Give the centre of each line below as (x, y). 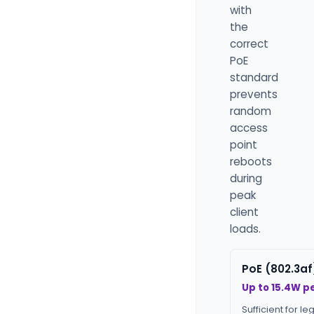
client (244, 212)
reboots (251, 162)
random (251, 111)
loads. (245, 229)
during (246, 179)
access (249, 128)
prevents (254, 95)
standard (254, 78)
